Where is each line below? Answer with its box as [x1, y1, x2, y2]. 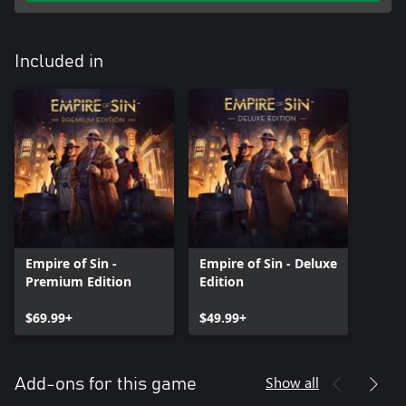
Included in [14, 52, 103, 71]
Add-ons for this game [14, 374, 197, 393]
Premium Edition [25, 272, 131, 290]
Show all [266, 372, 319, 391]
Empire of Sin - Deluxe [199, 254, 337, 272]
